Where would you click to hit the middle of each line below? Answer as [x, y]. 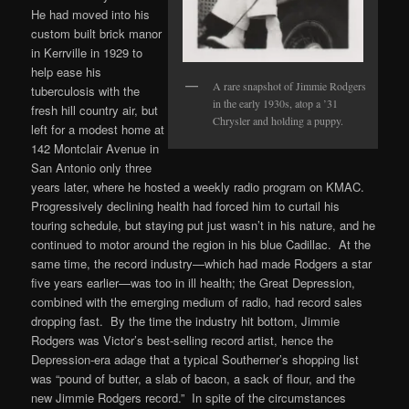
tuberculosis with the [86, 90]
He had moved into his [91, 14]
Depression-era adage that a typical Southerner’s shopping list [195, 359]
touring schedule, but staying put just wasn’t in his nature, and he [204, 225]
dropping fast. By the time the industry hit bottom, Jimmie [186, 320]
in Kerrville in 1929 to [87, 52]
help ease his [67, 71]
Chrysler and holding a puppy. [278, 120]
